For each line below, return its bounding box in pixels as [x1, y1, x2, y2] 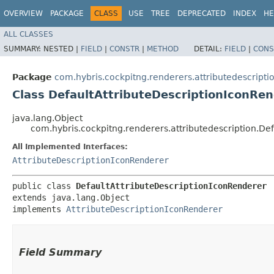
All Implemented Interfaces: [12, 142, 128, 151]
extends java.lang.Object [12, 192, 130, 202]
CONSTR [109, 44, 139, 53]
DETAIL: [194, 44, 224, 53]
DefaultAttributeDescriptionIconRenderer [76, 180, 267, 191]
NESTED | [43, 44, 81, 53]
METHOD [147, 44, 179, 53]
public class [12, 180, 76, 191]
